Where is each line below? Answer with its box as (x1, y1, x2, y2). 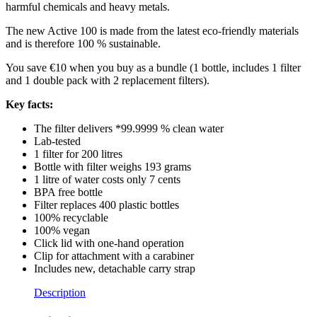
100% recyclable (34, 212, 108, 224)
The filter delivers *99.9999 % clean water (34, 122, 224, 135)
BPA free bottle (34, 186, 103, 199)
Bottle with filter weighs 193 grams (34, 161, 191, 173)
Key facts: (6, 98, 53, 111)
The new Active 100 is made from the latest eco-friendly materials (6, 25, 299, 38)
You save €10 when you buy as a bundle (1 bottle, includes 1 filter (6, 62, 301, 74)
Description (34, 287, 86, 299)
